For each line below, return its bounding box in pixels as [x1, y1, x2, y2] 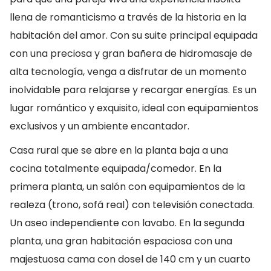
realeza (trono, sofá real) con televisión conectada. [10, 198, 254, 212]
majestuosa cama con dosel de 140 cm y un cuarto [10, 252, 250, 266]
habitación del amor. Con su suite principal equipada [10, 28, 258, 42]
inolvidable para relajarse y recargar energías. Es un [10, 83, 256, 97]
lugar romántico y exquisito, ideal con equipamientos [10, 101, 258, 115]
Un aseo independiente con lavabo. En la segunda [10, 216, 244, 230]
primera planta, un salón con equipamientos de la [10, 180, 245, 194]
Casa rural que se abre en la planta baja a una [10, 143, 228, 157]
